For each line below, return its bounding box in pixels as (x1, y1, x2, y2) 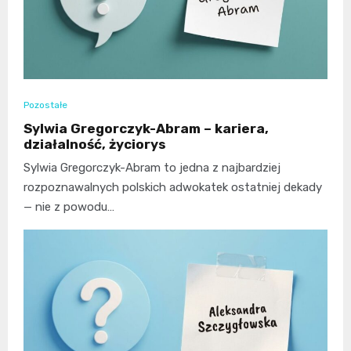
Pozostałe (24, 100, 67, 111)
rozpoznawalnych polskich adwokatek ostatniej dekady (24, 180, 322, 195)
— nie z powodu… (24, 200, 114, 215)
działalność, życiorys (24, 136, 166, 153)
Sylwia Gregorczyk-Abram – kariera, (24, 121, 269, 137)
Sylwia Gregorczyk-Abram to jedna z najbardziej (24, 161, 280, 175)
